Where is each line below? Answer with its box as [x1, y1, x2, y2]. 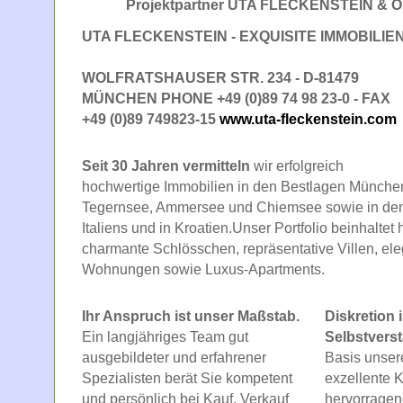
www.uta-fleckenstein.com [219, 111, 397, 127]
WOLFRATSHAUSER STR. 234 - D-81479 [82, 69, 359, 85]
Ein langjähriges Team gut [82, 328, 248, 345]
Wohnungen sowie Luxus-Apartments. [82, 261, 325, 277]
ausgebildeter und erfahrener [82, 349, 266, 365]
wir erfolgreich [254, 157, 344, 174]
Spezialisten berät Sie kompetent [82, 370, 292, 386]
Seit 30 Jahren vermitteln [82, 157, 254, 174]
